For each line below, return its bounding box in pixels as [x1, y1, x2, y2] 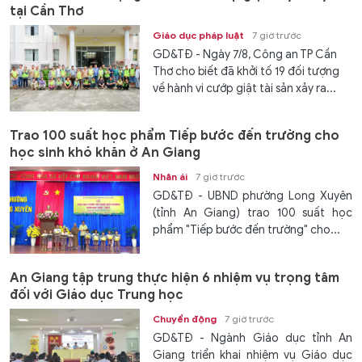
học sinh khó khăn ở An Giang [10, 145, 200, 162]
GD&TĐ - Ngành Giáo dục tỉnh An [153, 330, 352, 345]
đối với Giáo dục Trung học [10, 286, 183, 303]
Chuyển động [153, 312, 217, 325]
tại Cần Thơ [10, 2, 84, 19]
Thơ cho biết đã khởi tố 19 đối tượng [153, 64, 340, 78]
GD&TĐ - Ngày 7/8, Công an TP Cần [153, 47, 338, 61]
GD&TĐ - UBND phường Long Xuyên [153, 189, 352, 204]
